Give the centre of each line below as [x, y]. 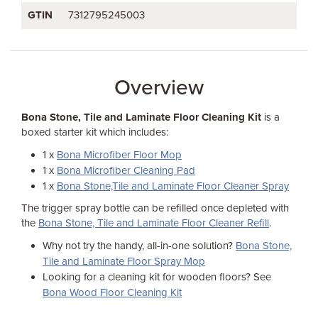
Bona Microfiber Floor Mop [119, 155]
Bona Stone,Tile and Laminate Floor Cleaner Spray [173, 186]
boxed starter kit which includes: [95, 132]
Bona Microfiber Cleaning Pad [126, 170]
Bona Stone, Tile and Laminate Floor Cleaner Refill [154, 223]
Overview [159, 88]
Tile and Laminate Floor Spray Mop [124, 261]
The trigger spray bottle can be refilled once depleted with [155, 208]
